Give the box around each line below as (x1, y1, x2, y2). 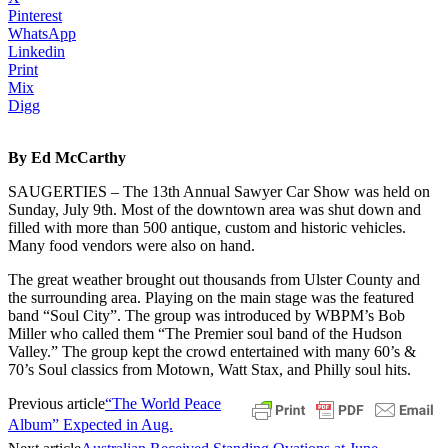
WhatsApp (8, 24, 76, 42)
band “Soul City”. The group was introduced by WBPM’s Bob (8, 306, 405, 324)
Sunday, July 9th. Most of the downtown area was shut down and (8, 200, 421, 218)
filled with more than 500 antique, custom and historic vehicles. (8, 218, 410, 236)
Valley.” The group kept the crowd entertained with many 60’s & (8, 342, 416, 360)
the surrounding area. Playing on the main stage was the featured (8, 288, 414, 306)
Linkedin (8, 42, 65, 60)
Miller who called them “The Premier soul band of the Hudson (8, 324, 402, 342)
